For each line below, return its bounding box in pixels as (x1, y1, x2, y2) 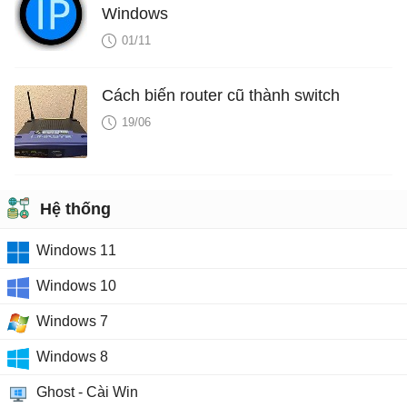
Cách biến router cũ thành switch (102, 85, 340, 104)
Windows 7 (36, 313, 108, 329)
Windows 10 (36, 277, 116, 293)
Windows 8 (36, 348, 108, 364)
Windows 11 (36, 242, 116, 258)
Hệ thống (40, 199, 111, 218)
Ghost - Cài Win (36, 383, 138, 400)
